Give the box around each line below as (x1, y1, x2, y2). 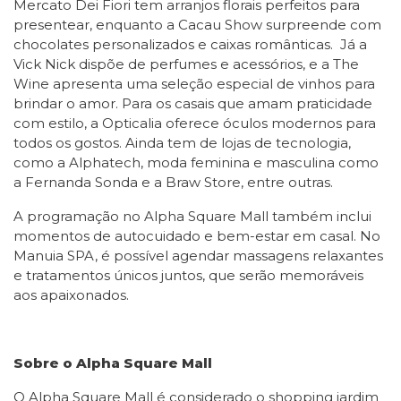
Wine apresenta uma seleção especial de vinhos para (13, 75, 375, 92)
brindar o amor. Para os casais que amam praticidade (13, 95, 372, 112)
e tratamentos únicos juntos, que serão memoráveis (13, 267, 363, 284)
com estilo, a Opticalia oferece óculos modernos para (13, 115, 376, 132)
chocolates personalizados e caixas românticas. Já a (13, 36, 367, 53)
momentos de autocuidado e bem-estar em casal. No (13, 227, 380, 244)
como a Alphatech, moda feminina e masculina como (13, 154, 379, 171)
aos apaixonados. (13, 286, 129, 303)
